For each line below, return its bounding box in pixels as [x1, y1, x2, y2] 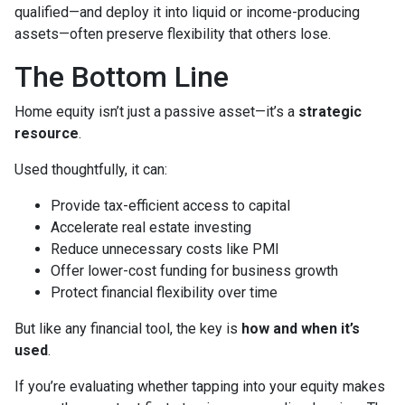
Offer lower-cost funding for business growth [51, 262, 338, 279]
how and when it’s [241, 320, 360, 337]
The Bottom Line [14, 60, 229, 94]
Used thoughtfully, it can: [14, 161, 167, 178]
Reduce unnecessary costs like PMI [51, 240, 279, 258]
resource [14, 125, 79, 142]
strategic [298, 103, 362, 120]
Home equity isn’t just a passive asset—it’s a [14, 103, 298, 120]
